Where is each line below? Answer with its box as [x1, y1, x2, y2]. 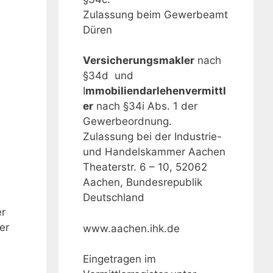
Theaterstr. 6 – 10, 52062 [83, 161, 207, 174]
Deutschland [83, 191, 144, 204]
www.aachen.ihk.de [83, 222, 180, 235]
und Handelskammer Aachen [83, 146, 225, 158]
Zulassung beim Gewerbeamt [83, 8, 228, 21]
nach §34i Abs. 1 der [93, 100, 197, 113]
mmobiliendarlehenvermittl [85, 85, 226, 97]
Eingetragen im [83, 253, 156, 266]
